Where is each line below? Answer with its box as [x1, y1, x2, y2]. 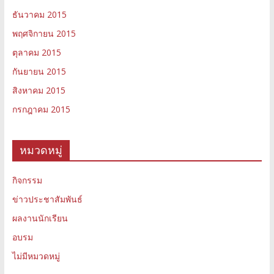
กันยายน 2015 [12, 65, 66, 77]
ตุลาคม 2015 [12, 46, 61, 58]
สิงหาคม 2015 [12, 84, 65, 96]
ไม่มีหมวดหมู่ [12, 250, 60, 262]
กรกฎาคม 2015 [12, 103, 70, 115]
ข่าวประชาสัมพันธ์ [12, 193, 83, 205]
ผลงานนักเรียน [12, 212, 68, 224]
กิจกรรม [12, 174, 42, 186]
